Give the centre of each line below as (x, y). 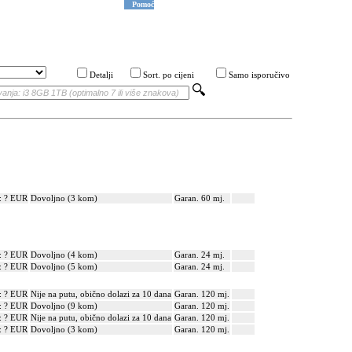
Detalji (101, 75)
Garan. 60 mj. (200, 198)
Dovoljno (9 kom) (64, 306)
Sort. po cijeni (169, 75)
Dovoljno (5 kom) (64, 266)
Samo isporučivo (259, 75)
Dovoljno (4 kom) (64, 255)
